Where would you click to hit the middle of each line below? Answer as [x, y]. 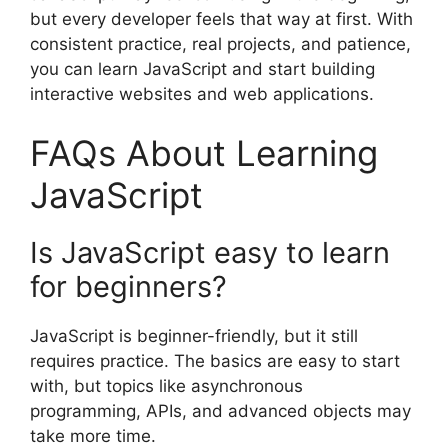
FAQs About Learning [204, 153]
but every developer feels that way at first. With [221, 18]
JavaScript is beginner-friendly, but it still [194, 336]
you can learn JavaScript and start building [202, 68]
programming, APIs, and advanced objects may [220, 411]
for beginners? [128, 287]
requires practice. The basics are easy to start [215, 361]
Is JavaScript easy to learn [210, 253]
